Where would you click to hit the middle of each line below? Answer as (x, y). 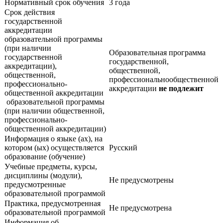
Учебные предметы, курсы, (51, 166)
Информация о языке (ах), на (54, 138)
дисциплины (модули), (43, 175)
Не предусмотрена (141, 208)
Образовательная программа (157, 52)
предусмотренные (35, 184)
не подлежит (181, 88)
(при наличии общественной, (56, 111)
